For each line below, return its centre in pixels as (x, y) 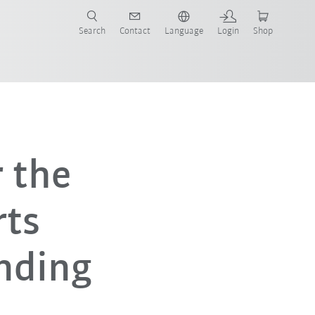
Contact (135, 31)
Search (92, 31)
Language (184, 31)
